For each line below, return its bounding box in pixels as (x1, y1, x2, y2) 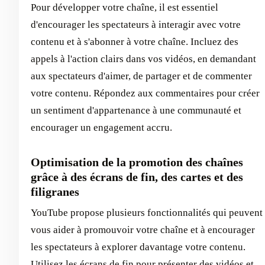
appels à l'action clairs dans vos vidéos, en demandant (31, 53, 256, 65)
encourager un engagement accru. (31, 122, 172, 134)
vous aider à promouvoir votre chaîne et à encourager (31, 224, 255, 236)
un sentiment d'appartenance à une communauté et (31, 105, 241, 117)
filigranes (31, 185, 79, 199)
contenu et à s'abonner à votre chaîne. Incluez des (31, 36, 238, 48)
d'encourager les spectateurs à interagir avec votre (31, 19, 241, 31)
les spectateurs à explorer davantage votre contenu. (31, 241, 245, 253)
